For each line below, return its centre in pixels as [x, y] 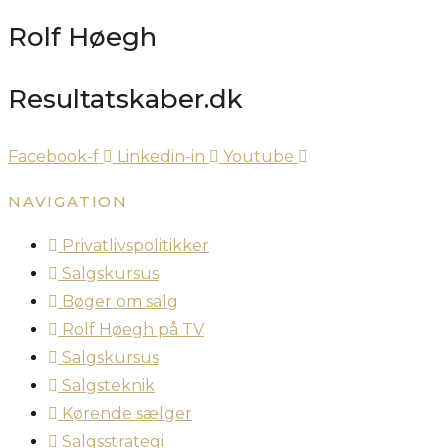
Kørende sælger [127, 413]
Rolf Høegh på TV [133, 329]
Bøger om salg [120, 301]
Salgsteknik [108, 385]
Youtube [258, 156]
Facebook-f [53, 156]
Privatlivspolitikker [135, 245]
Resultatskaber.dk [125, 98]
